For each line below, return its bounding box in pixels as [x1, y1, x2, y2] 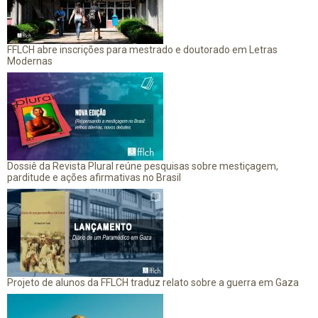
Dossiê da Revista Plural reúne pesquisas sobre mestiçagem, [7, 160, 278, 172]
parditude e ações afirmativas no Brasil [7, 171, 181, 183]
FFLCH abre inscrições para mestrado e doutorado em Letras [7, 43, 278, 55]
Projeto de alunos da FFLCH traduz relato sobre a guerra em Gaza [7, 276, 299, 288]
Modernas [7, 55, 53, 67]
